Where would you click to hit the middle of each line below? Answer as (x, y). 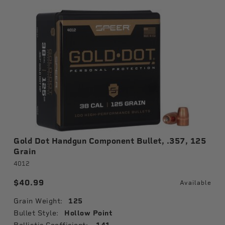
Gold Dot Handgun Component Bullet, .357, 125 (110, 141)
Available (196, 183)
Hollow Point (88, 213)
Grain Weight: (38, 201)
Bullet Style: (36, 213)
